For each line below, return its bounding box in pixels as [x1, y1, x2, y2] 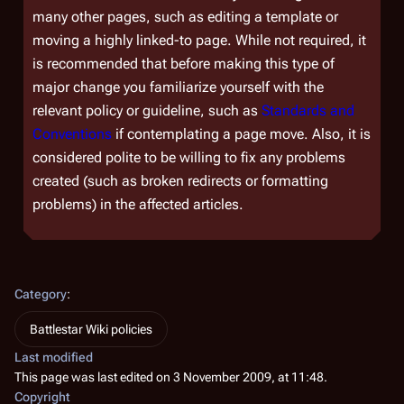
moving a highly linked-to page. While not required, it [32, 32, 366, 49]
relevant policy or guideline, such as [32, 102, 262, 119]
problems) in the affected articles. [32, 196, 243, 213]
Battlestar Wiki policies [30, 322, 152, 336]
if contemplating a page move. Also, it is [112, 125, 371, 142]
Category [14, 287, 67, 301]
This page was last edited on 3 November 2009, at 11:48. [14, 370, 327, 384]
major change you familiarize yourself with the [32, 78, 324, 96]
